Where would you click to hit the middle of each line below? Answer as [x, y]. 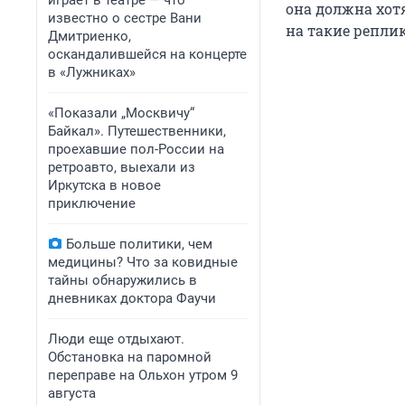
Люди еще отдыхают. [116, 339]
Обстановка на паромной [130, 357]
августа [72, 393]
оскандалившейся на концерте [147, 54]
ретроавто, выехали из [122, 167]
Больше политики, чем [139, 244]
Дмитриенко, [89, 36]
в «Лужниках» [92, 72]
